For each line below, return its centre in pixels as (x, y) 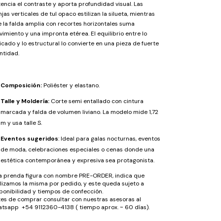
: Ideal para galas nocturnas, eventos (109, 138)
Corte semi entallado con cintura (96, 101)
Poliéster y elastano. (72, 85)
